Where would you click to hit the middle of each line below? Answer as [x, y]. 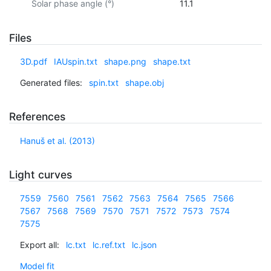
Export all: [39, 245]
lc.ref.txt [109, 245]
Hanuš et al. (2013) [57, 140]
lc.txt [76, 245]
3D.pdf [33, 62]
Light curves [41, 174]
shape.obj [144, 83]
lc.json [144, 245]
